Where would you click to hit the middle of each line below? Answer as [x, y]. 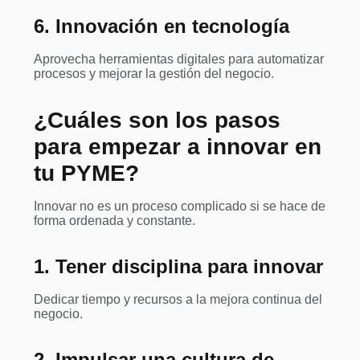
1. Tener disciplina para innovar [178, 267]
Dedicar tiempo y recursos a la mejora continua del [178, 300]
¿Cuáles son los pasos [157, 121]
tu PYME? [86, 174]
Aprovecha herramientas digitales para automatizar [179, 59]
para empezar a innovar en [178, 147]
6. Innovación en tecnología [162, 27]
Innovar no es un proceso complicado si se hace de [180, 207]
